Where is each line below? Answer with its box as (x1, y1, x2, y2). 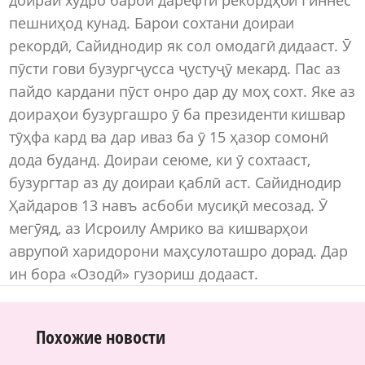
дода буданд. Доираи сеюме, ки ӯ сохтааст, (9, 149, 311, 169)
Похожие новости (36, 323, 166, 349)
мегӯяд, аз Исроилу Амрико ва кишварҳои (9, 218, 309, 238)
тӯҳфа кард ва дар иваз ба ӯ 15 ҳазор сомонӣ (9, 126, 329, 147)
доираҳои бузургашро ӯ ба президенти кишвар (9, 103, 346, 124)
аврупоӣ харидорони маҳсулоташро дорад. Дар (9, 240, 349, 261)
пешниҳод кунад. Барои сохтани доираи (9, 12, 295, 33)
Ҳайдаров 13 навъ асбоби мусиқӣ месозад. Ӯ (9, 195, 328, 215)
